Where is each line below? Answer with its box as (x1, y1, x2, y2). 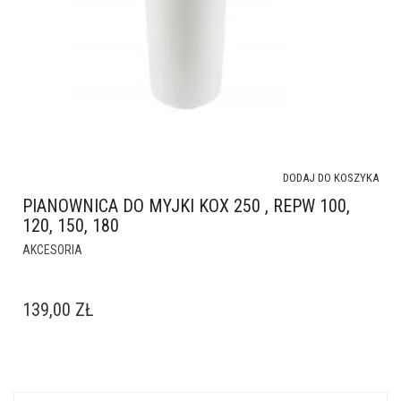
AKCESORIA (22, 243, 82, 257)
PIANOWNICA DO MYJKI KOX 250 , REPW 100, (22, 195, 350, 217)
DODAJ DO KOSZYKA (283, 171, 379, 184)
